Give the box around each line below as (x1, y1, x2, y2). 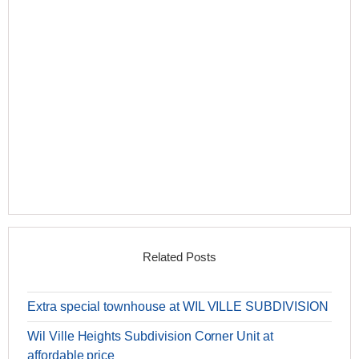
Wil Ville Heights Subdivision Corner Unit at (27, 329, 273, 344)
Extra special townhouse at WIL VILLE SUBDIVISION (27, 300, 329, 314)
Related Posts (143, 250, 216, 264)
